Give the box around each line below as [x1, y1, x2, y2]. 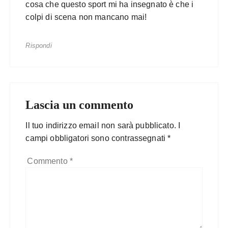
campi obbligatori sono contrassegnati [25, 134, 168, 142]
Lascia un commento [25, 98, 134, 111]
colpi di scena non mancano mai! [25, 13, 147, 21]
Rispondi [25, 42, 52, 49]
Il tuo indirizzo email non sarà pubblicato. [25, 121, 176, 130]
